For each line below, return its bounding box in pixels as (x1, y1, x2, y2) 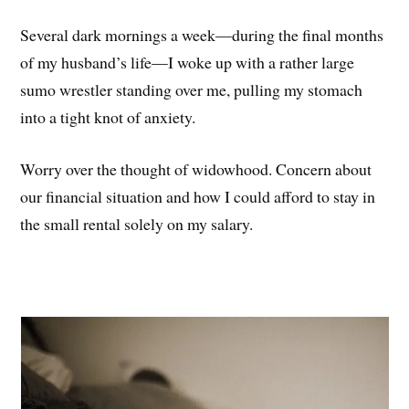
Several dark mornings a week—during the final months (20, 24, 384, 47)
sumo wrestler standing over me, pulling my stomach (20, 79, 363, 101)
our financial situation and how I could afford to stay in (20, 185, 376, 207)
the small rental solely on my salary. (20, 213, 259, 235)
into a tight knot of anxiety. (20, 106, 196, 129)
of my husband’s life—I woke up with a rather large (20, 51, 355, 74)
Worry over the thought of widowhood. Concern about (20, 158, 372, 180)
